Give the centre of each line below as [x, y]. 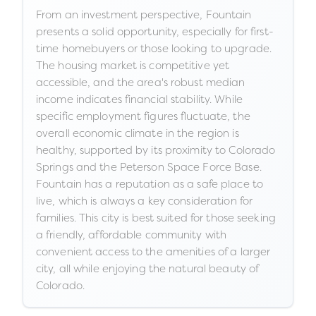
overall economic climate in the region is [138, 133]
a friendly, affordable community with [132, 235]
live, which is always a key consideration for [145, 201]
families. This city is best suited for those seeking [156, 218]
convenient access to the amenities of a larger [153, 251]
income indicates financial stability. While [139, 99]
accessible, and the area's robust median [141, 82]
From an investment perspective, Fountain [144, 14]
